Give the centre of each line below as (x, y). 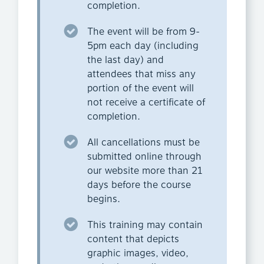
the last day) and (126, 60)
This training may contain (145, 225)
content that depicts (133, 240)
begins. (104, 199)
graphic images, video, (138, 254)
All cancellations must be (143, 143)
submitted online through (144, 157)
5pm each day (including (143, 46)
